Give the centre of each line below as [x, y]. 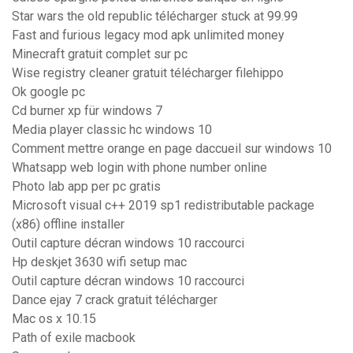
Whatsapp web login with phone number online [139, 168]
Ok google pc [48, 92]
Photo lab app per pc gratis [86, 187]
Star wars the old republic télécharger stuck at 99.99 [155, 17]
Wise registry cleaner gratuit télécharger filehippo [148, 73]
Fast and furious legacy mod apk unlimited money [148, 35]
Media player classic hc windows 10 [112, 130]
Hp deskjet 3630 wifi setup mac [99, 262]
